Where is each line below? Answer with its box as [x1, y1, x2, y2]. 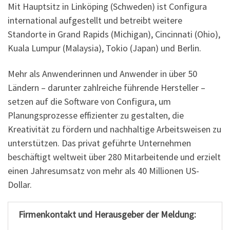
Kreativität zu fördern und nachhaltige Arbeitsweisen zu [8, 123, 221, 135]
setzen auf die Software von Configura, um [8, 95, 171, 107]
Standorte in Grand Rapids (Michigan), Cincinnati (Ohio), [8, 28, 220, 41]
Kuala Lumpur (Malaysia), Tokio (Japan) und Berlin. [8, 42, 201, 54]
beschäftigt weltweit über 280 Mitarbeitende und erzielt [8, 150, 221, 163]
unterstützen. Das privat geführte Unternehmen [8, 137, 191, 149]
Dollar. [8, 178, 32, 190]
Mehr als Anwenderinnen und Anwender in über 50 [8, 67, 197, 80]
